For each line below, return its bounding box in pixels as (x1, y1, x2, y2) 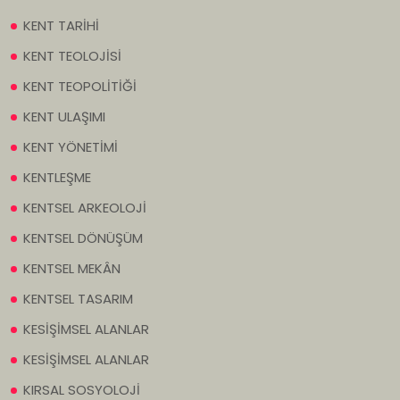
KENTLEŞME (23, 168, 91, 187)
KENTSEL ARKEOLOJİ (23, 198, 146, 218)
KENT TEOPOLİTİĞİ (23, 77, 137, 96)
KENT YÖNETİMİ (23, 137, 118, 157)
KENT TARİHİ (23, 16, 99, 36)
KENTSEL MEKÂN (23, 259, 121, 279)
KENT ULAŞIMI (23, 107, 105, 127)
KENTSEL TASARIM (23, 289, 133, 309)
